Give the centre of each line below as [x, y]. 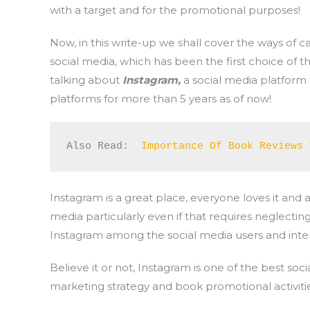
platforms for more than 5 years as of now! [161, 99]
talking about [86, 80]
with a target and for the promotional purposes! [175, 10]
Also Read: [104, 146]
